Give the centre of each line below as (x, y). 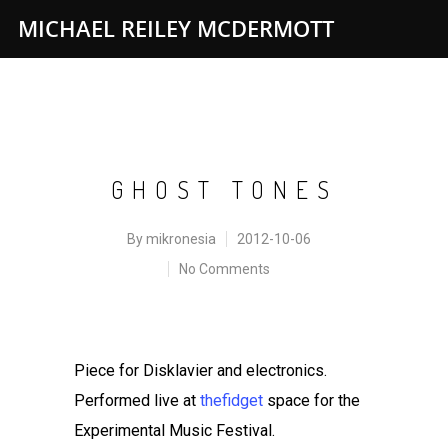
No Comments (224, 269)
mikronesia (181, 239)
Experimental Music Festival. (174, 430)
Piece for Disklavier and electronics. (200, 370)
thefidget (231, 400)
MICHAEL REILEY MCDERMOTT (176, 28)
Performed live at (137, 400)
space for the (311, 400)
